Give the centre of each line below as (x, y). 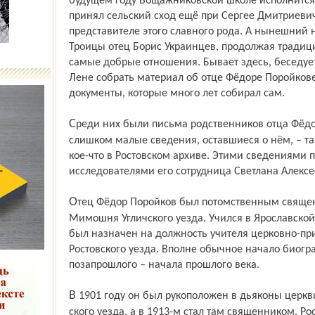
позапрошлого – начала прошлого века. (164, 265)
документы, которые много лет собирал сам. (176, 94)
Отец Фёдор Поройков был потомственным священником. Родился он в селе (73, 202)
